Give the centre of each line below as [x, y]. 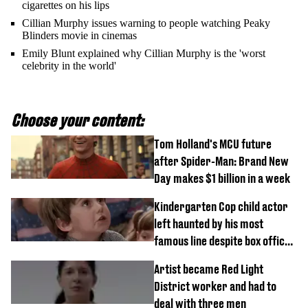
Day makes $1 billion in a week [222, 178]
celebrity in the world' [69, 65]
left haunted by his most [209, 223]
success [172, 258]
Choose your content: [77, 120]
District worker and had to [215, 286]
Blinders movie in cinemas [79, 35]
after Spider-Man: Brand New [221, 161]
